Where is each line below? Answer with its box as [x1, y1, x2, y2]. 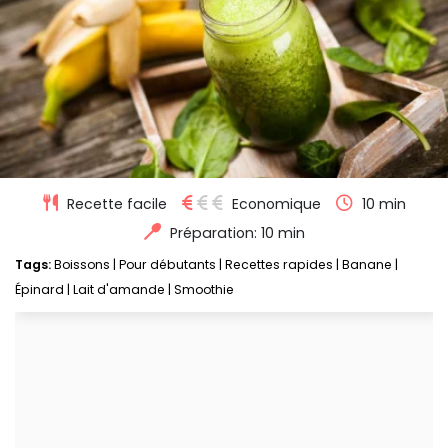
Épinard [15, 281, 64, 299]
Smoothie [174, 281, 234, 299]
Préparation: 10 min [169, 223, 305, 244]
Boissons [54, 256, 110, 274]
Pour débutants [119, 256, 216, 274]
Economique [231, 194, 321, 215]
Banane [342, 256, 392, 274]
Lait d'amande [73, 281, 165, 299]
